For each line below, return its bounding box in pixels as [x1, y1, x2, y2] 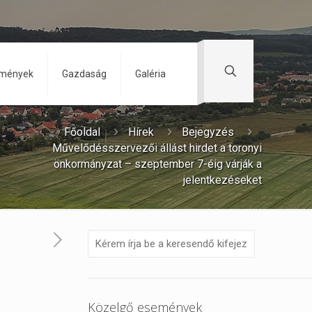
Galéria [135, 68, 166, 79]
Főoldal [64, 125, 100, 139]
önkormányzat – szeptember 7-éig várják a [54, 157, 262, 171]
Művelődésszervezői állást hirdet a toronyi [52, 141, 262, 155]
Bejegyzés [182, 125, 234, 139]
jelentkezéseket [183, 173, 262, 187]
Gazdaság [62, 68, 107, 79]
